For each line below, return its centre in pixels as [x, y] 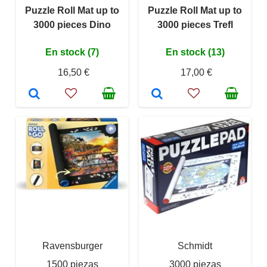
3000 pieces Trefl [195, 25]
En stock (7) [72, 52]
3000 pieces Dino [72, 25]
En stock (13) [195, 52]
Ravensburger [72, 246]
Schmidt [195, 246]
